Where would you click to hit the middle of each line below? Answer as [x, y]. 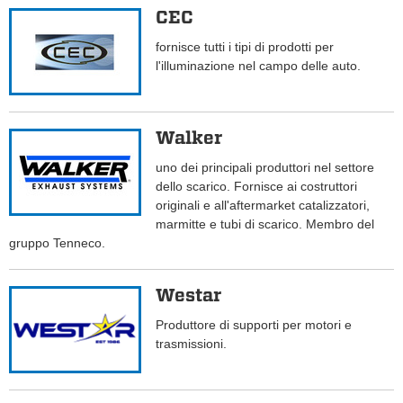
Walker [189, 138]
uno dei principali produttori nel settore [265, 168]
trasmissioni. [195, 344]
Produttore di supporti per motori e [254, 325]
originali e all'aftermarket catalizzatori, [263, 206]
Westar [189, 296]
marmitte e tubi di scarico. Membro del [265, 224]
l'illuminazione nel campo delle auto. [259, 66]
